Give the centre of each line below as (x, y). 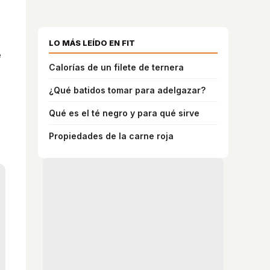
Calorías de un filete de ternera (116, 67)
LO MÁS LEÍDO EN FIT (92, 42)
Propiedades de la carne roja (111, 136)
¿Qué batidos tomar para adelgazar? (127, 90)
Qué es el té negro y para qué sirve (124, 113)
